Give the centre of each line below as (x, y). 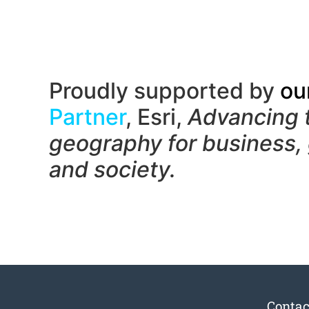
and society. (112, 169)
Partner (87, 117)
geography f (112, 143)
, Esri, (157, 117)
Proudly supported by (165, 90)
